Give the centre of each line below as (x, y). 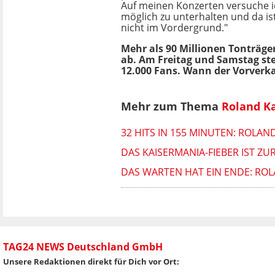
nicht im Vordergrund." (174, 28)
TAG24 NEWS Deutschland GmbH (83, 246)
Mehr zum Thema (171, 107)
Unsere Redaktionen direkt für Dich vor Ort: (91, 261)
